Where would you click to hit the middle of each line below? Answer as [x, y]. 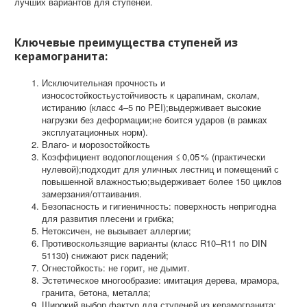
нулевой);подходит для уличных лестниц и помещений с [160, 169]
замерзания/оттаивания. [93, 194]
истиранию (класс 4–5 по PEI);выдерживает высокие [151, 107]
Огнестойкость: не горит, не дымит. [117, 268]
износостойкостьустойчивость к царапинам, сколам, [151, 95]
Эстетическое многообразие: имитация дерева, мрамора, [161, 280]
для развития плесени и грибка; [109, 218]
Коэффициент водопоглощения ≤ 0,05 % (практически [153, 157]
